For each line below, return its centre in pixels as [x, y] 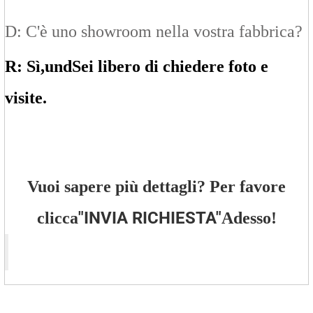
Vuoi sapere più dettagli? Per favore [156, 187]
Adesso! [249, 218]
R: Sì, [25, 67]
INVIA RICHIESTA [150, 218]
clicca [57, 218]
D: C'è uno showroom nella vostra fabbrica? [154, 32]
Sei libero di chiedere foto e [170, 67]
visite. [26, 98]
